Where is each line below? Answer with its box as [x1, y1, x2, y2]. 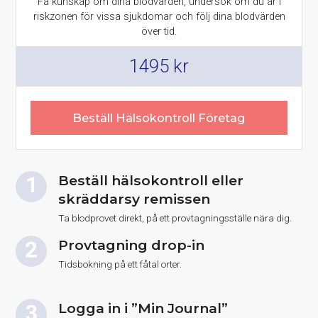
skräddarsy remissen [58, 190, 211, 207]
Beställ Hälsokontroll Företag [72, 110, 246, 125]
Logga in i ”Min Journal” [58, 299, 229, 317]
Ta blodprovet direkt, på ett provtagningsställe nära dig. [58, 212, 292, 224]
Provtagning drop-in [58, 236, 205, 253]
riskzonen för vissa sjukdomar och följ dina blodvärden [33, 10, 285, 23]
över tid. [141, 25, 177, 38]
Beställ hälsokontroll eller [58, 171, 244, 189]
